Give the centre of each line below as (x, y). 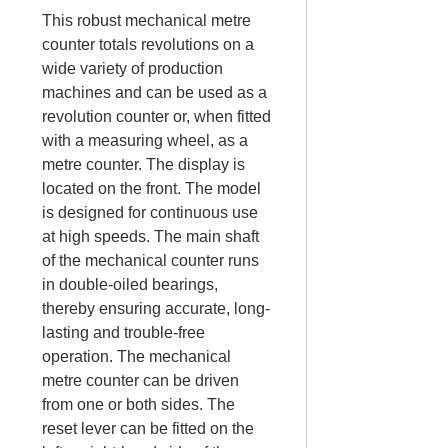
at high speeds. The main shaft (151, 236)
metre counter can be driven (141, 380)
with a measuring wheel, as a (145, 140)
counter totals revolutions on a (148, 44)
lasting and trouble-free (124, 332)
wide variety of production (133, 68)
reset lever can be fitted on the (148, 428)
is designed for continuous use (150, 212)
